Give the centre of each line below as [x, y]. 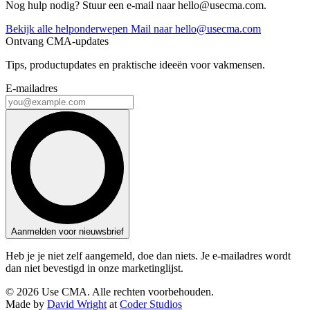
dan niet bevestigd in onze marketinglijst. [94, 268]
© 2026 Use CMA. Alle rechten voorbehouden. [110, 291]
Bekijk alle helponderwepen [68, 28]
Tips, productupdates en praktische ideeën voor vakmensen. [135, 64]
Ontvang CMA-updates [57, 41]
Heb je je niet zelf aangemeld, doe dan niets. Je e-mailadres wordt [148, 255]
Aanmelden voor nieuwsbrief [67, 231]
